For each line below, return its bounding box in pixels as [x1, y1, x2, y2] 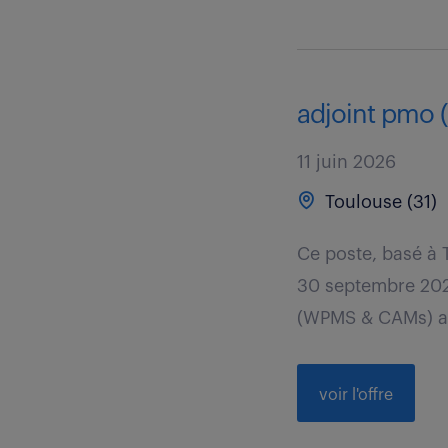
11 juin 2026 [297, 153, 397, 171]
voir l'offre [319, 387, 394, 403]
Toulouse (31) [320, 193, 438, 211]
